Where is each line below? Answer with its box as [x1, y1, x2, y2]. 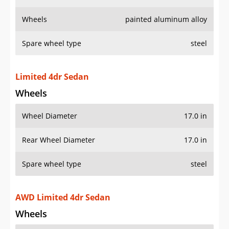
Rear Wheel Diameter [22, 135, 95, 145]
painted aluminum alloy [125, 14, 207, 25]
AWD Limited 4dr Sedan [15, 192, 110, 203]
